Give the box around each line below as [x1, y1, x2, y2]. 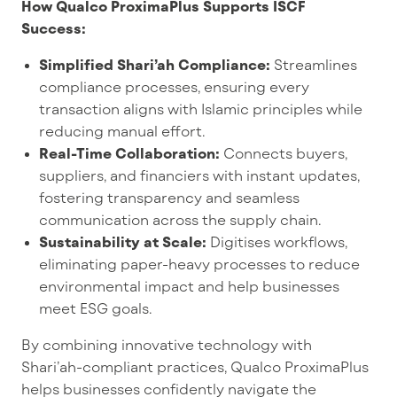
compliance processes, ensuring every [39, 78, 309, 95]
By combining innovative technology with [21, 336, 312, 353]
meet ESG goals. [39, 300, 156, 316]
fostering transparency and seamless [39, 189, 300, 206]
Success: [21, 19, 86, 36]
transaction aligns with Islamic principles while [39, 100, 362, 117]
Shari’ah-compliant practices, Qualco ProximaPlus [21, 358, 369, 375]
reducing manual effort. [39, 122, 209, 139]
